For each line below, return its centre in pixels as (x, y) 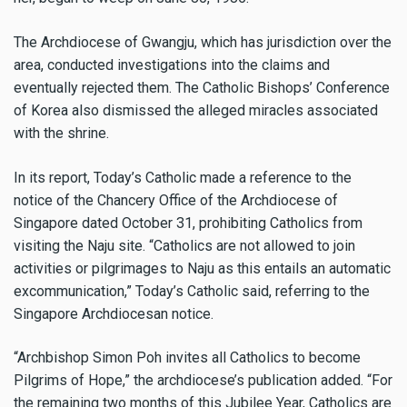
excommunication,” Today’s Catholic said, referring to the (192, 291)
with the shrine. (61, 133)
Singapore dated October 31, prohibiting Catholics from (188, 223)
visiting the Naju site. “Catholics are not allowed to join (184, 245)
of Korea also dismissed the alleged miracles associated (196, 110)
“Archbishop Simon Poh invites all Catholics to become (187, 358)
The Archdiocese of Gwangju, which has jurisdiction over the (203, 42)
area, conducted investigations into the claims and (172, 65)
